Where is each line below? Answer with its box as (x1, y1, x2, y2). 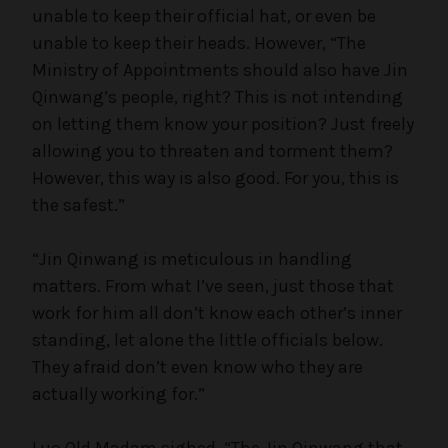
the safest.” (32, 193, 125, 216)
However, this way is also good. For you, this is (32, 166, 399, 189)
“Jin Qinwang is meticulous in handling (32, 247, 352, 270)
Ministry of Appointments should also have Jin (32, 58, 408, 81)
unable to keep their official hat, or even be (32, 4, 376, 27)
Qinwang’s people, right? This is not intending (32, 85, 403, 108)
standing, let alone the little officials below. (32, 328, 383, 351)
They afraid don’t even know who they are (32, 355, 363, 378)
